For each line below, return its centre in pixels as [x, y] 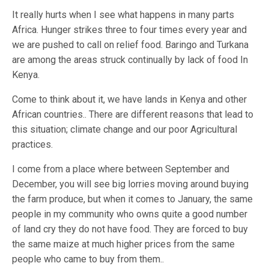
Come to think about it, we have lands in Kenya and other [130, 100]
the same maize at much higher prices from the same [124, 244]
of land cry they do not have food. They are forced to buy [130, 229]
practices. [32, 145]
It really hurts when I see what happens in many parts [123, 15]
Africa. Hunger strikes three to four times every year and [130, 30]
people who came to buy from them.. [88, 259]
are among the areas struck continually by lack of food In [130, 60]
